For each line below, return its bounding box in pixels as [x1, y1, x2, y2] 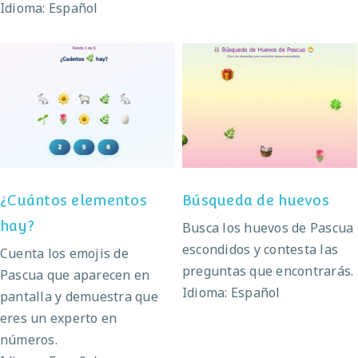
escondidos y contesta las [182, 240, 339, 258]
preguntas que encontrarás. [182, 261, 354, 280]
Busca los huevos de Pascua [182, 218, 354, 237]
